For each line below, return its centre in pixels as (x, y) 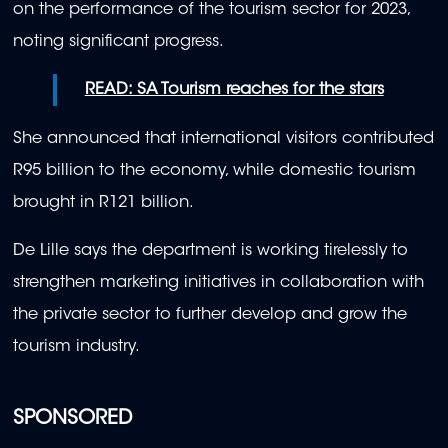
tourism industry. (76, 347)
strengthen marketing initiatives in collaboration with (218, 283)
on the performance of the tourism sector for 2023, (211, 10)
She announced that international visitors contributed (223, 138)
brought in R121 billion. (108, 202)
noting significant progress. (121, 42)
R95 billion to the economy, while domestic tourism (214, 170)
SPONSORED (72, 419)
